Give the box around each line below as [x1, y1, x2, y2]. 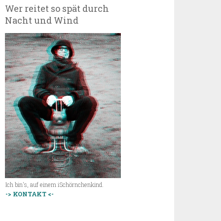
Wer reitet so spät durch [5, 2, 110, 14]
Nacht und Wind [5, 14, 79, 26]
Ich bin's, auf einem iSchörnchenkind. [5, 181, 104, 189]
